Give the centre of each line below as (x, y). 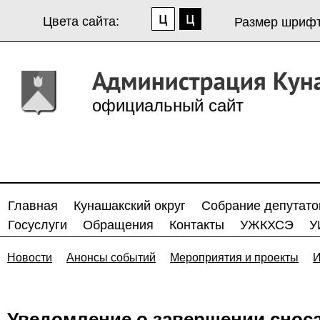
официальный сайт (168, 105)
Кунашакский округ (130, 206)
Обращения (118, 225)
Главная (33, 206)
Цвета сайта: (81, 21)
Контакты (197, 225)
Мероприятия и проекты (234, 257)
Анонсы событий (111, 257)
